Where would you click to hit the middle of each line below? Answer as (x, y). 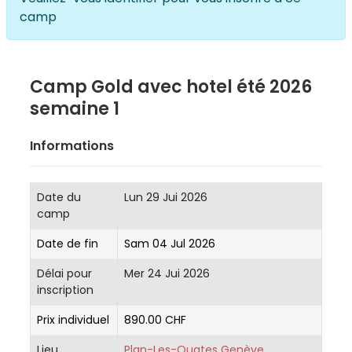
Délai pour (64, 273)
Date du (59, 197)
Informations (72, 145)
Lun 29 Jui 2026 (166, 197)
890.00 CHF (155, 319)
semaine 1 (75, 108)
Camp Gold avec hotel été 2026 (171, 86)
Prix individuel (73, 319)
